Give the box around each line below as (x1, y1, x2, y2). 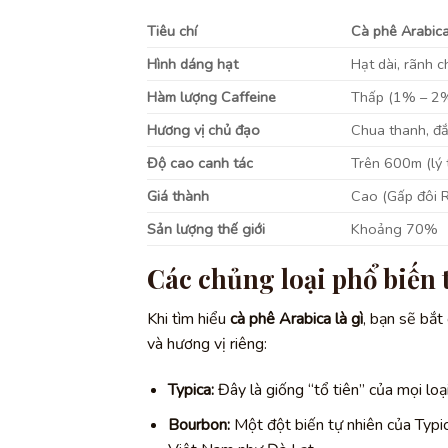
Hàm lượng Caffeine (147, 86, 276, 107)
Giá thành (147, 185, 209, 206)
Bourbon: (167, 413, 230, 436)
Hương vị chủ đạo (147, 119, 260, 140)
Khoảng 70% (351, 218, 439, 239)
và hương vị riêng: (147, 333, 267, 356)
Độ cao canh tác (147, 152, 253, 173)
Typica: (167, 379, 214, 402)
